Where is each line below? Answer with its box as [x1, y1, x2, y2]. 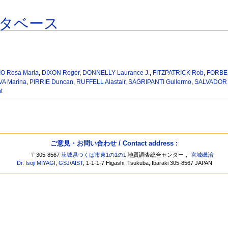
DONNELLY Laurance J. [82, 69, 150, 77]
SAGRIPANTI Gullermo [128, 78, 191, 86]
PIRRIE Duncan [29, 78, 73, 86]
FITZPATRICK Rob [153, 69, 204, 77]
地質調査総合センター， [126, 152, 191, 158]
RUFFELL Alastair [76, 78, 125, 86]
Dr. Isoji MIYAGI [17, 160, 56, 166]
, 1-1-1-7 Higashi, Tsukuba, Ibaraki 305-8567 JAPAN [83, 160, 213, 166]
